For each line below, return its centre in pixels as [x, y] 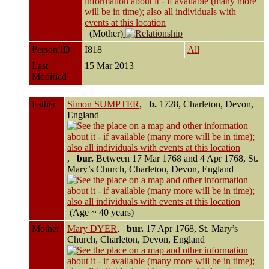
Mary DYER [92, 228]
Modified [49, 76]
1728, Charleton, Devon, [205, 104]
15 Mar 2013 [110, 65]
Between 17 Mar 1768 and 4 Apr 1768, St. [176, 158]
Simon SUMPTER [103, 104]
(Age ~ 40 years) [102, 212]
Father [44, 104]
